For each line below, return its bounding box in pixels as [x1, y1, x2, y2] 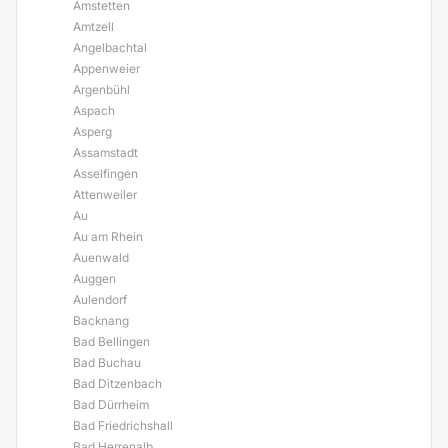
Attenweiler [73, 187, 137, 202]
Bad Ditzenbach [73, 376, 162, 391]
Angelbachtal [73, 40, 147, 55]
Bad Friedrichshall [73, 418, 173, 433]
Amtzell [73, 19, 114, 34]
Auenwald [73, 250, 129, 265]
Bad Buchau [73, 355, 141, 370]
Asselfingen [73, 166, 138, 181]
